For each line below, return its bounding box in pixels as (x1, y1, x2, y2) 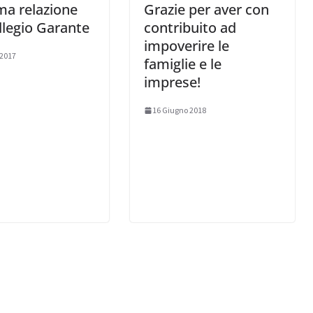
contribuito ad (144, 18, 236, 38)
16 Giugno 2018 (152, 105, 206, 116)
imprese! (144, 73, 201, 92)
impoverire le (144, 36, 229, 56)
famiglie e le (144, 54, 221, 74)
